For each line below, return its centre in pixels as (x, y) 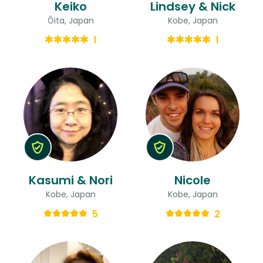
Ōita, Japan (70, 20)
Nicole (193, 180)
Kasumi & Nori (70, 180)
